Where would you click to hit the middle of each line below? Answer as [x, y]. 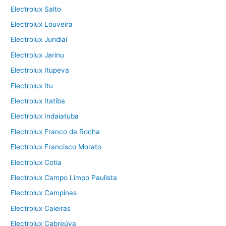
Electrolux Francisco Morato [56, 147]
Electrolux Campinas [44, 193]
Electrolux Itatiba [38, 101]
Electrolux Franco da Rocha [55, 131]
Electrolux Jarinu [38, 55]
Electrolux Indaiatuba [45, 116]
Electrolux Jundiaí [39, 40]
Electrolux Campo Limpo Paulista [64, 178]
